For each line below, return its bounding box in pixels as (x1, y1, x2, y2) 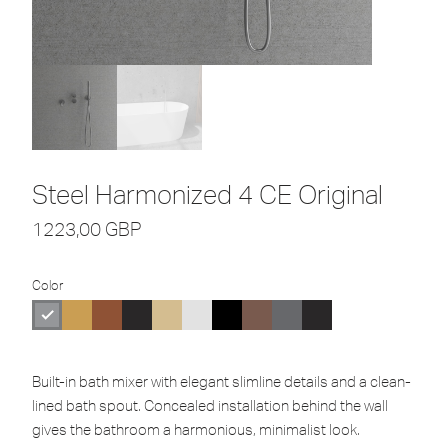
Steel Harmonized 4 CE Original (32, 179, 383, 210)
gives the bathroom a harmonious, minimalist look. (32, 420, 360, 439)
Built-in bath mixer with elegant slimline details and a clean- (32, 372, 411, 391)
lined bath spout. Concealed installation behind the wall (32, 396, 388, 415)
